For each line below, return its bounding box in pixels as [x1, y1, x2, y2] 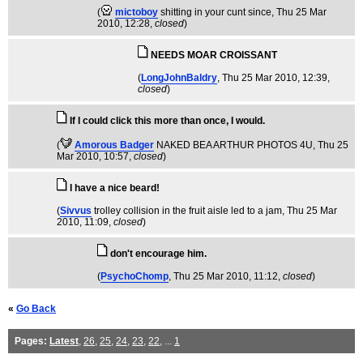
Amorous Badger [75, 139, 154, 152]
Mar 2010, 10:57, [57, 151, 134, 163]
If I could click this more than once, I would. [70, 115, 265, 127]
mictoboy [115, 6, 158, 19]
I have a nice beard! [70, 182, 160, 194]
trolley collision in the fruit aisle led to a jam [94, 205, 282, 217]
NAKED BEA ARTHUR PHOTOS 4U [156, 139, 313, 152]
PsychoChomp [100, 271, 169, 283]
